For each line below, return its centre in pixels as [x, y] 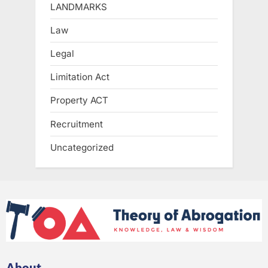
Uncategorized [82, 147]
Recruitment [77, 124]
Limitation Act [80, 77]
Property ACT [79, 100]
